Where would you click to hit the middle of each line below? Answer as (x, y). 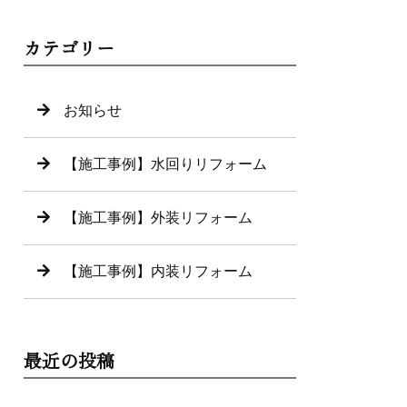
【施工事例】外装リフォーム (158, 218)
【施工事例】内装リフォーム (158, 271)
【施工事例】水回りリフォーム (165, 164)
